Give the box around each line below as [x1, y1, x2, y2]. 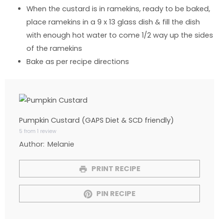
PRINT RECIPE [90, 164, 141, 174]
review [39, 128, 57, 135]
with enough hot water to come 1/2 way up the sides [26, 30, 213, 41]
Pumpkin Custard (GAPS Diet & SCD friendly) [19, 115, 175, 126]
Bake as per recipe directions [26, 57, 129, 67]
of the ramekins [26, 44, 82, 54]
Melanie [47, 139, 74, 150]
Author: [19, 139, 45, 150]
